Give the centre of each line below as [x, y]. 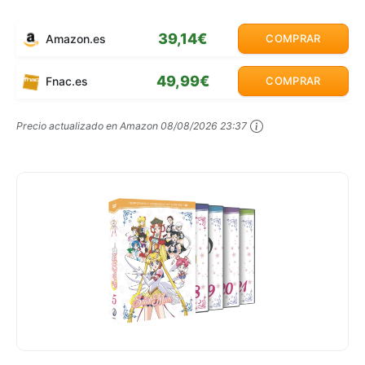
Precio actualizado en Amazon [88, 125]
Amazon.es [74, 38]
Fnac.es [65, 81]
